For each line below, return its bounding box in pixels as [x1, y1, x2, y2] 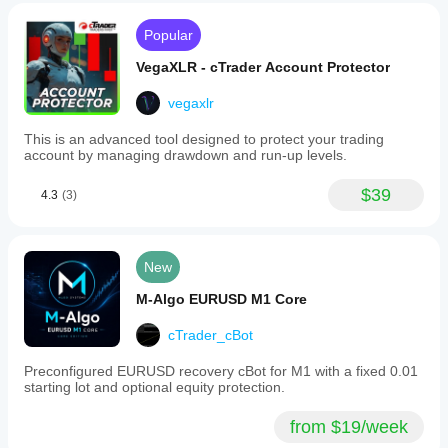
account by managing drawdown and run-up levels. [24, 147, 347, 163]
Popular [144, 27, 193, 43]
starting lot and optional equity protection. [24, 379, 285, 395]
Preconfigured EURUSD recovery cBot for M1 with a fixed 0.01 [24, 363, 418, 379]
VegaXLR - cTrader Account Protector [136, 59, 390, 75]
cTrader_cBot [168, 327, 253, 343]
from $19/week [290, 417, 408, 437]
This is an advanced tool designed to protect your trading [24, 131, 384, 147]
